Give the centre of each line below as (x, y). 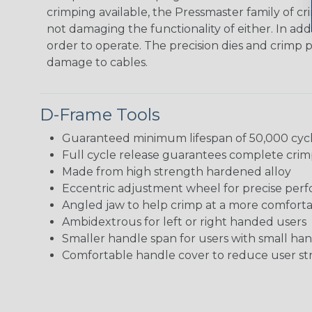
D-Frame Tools (100, 114)
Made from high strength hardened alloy (177, 171)
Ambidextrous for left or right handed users (184, 221)
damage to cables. (97, 62)
